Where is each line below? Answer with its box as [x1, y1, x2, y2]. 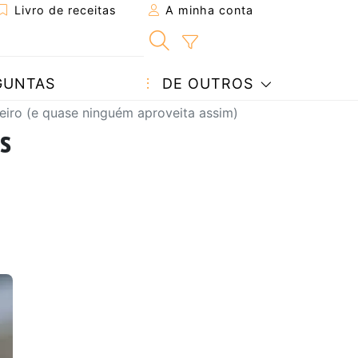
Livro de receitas [10, 3, 117, 17]
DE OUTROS [157, 75, 253, 92]
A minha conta [161, 3, 253, 17]
